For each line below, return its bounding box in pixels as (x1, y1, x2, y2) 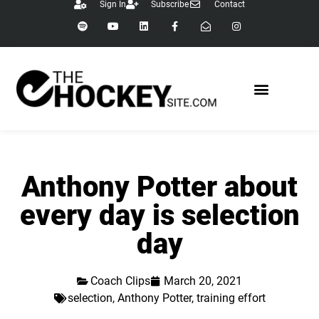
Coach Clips (90, 274, 150, 288)
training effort (196, 291, 266, 305)
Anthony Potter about (21, 170, 298, 204)
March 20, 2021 (164, 274, 242, 288)
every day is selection (19, 199, 300, 233)
